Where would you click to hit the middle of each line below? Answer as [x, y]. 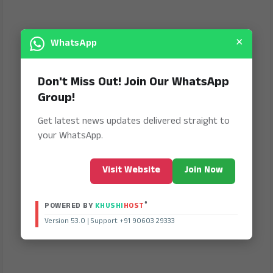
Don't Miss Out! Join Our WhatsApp [133, 83]
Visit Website [131, 170]
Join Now [204, 170]
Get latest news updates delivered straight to [134, 121]
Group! [56, 98]
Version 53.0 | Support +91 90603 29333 [110, 221]
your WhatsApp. [70, 136]
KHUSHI [109, 206]
